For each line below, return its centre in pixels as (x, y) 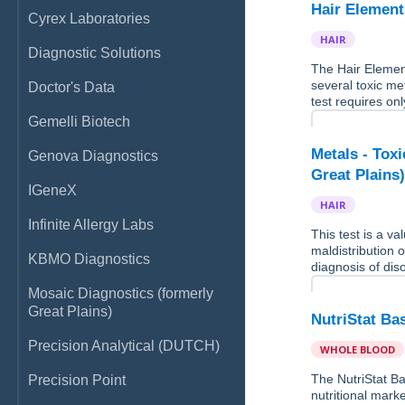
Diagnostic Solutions (94, 53)
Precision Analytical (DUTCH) (124, 346)
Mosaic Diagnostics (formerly (121, 293)
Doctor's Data (71, 87)
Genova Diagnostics (93, 156)
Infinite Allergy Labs (91, 225)
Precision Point (77, 380)
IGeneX (52, 190)
